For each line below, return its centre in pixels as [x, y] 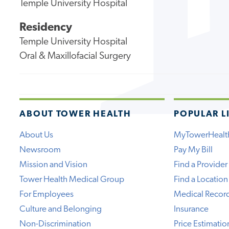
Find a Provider [201, 165]
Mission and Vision [54, 165]
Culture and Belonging [61, 209]
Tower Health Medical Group [72, 179]
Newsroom [40, 150]
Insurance [191, 209]
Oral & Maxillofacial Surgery [75, 57]
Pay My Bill [193, 150]
